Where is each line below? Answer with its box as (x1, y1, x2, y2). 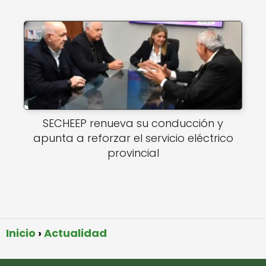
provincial (107, 145, 159, 161)
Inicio (6, 225, 36, 240)
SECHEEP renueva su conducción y (43, 116, 223, 131)
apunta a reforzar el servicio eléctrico (33, 131, 233, 146)
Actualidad (44, 225, 107, 240)
